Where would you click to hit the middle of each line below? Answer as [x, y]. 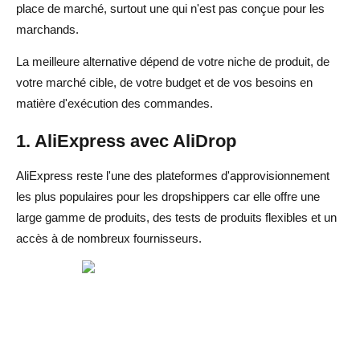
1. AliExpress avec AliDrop [126, 141]
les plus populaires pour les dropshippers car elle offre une [168, 196]
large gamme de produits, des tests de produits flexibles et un [176, 217]
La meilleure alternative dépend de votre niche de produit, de [173, 61]
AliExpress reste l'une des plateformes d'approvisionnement [173, 175]
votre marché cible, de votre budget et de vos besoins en [164, 82]
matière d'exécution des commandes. [115, 103]
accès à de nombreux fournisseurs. [109, 238]
